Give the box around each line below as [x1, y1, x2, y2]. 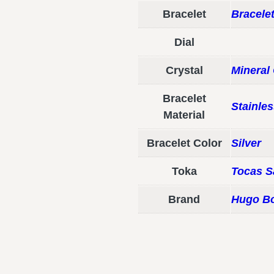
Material [163, 109, 205, 122]
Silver [231, 137, 261, 150]
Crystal [165, 64, 203, 77]
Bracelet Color [146, 137, 222, 150]
